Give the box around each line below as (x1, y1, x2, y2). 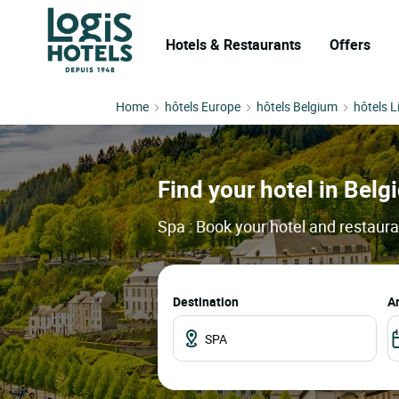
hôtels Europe (165, 98, 240, 115)
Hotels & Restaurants (166, 35, 301, 54)
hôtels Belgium (256, 98, 338, 115)
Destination (173, 293, 239, 311)
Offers (330, 35, 370, 54)
